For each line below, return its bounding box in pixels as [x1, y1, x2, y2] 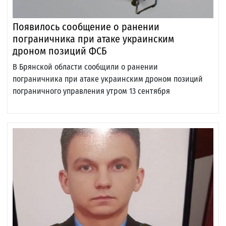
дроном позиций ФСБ [13, 45, 107, 58]
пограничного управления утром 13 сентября [13, 86, 170, 96]
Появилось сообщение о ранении [13, 21, 159, 33]
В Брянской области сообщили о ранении [13, 62, 158, 72]
